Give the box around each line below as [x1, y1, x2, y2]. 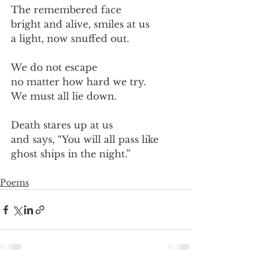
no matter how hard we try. [11, 76, 146, 88]
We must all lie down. [11, 90, 116, 102]
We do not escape [11, 61, 97, 73]
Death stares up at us [11, 119, 113, 131]
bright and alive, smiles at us [11, 18, 150, 30]
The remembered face [11, 4, 121, 16]
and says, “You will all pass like [11, 133, 159, 145]
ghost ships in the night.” [11, 148, 130, 160]
